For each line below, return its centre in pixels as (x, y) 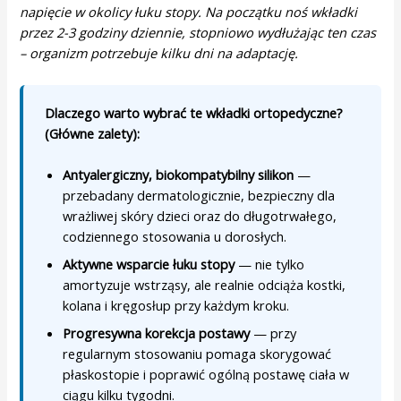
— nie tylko (270, 264)
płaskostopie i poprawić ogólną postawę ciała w (206, 375)
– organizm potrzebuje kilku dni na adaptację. (159, 52)
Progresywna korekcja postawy (157, 333)
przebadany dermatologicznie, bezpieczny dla (199, 196)
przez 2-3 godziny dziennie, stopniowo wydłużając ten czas (198, 32)
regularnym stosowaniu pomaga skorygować (197, 354)
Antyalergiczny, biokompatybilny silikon (179, 175)
